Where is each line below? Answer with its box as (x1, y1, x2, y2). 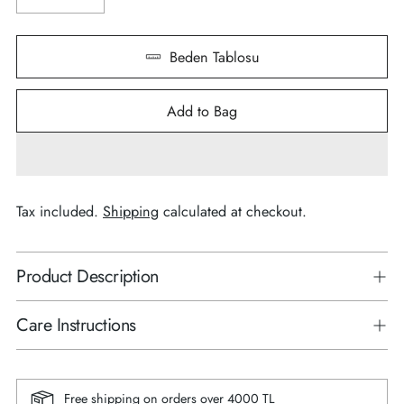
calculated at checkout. (159, 201, 307, 223)
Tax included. (16, 201, 103, 223)
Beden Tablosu (169, 46, 260, 68)
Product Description (16, 263, 159, 289)
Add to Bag (167, 100, 237, 122)
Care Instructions (16, 312, 136, 338)
